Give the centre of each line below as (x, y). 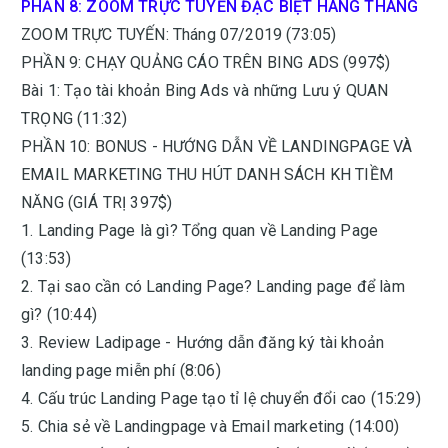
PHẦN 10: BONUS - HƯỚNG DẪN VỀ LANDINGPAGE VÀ (217, 146)
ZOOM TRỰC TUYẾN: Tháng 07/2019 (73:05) (179, 34)
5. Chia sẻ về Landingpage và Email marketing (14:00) (210, 426)
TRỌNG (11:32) (74, 118)
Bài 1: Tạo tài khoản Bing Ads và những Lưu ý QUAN (205, 90)
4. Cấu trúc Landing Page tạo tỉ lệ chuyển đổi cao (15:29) (221, 398)
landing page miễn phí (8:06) (121, 370)
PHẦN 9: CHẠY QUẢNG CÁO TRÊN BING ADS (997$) (206, 62)
